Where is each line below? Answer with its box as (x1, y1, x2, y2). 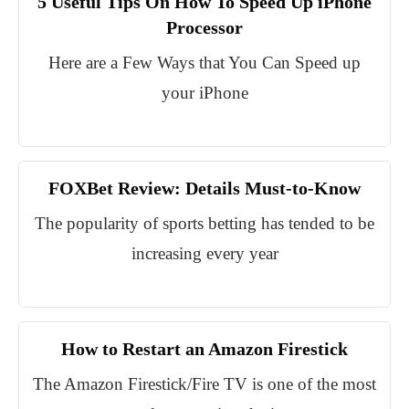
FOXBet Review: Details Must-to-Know (48, 178, 361, 199)
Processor (166, 17, 243, 38)
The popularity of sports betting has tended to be (35, 214, 374, 234)
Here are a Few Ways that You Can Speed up (48, 53, 361, 73)
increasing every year (131, 244, 278, 264)
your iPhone (161, 83, 248, 103)
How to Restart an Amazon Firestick (61, 339, 348, 360)
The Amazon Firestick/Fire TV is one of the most (33, 374, 376, 394)
